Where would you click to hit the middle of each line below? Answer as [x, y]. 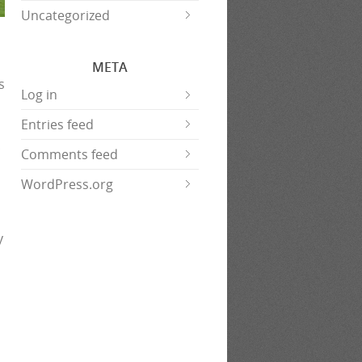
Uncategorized [65, 15]
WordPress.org [67, 184]
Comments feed [69, 154]
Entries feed [57, 124]
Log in [39, 95]
